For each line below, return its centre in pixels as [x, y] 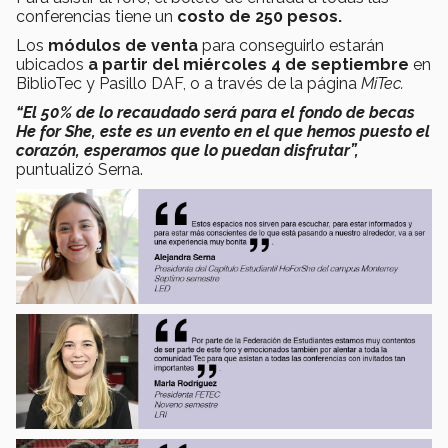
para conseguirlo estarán [291, 46]
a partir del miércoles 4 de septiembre [246, 65]
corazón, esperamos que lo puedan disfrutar [183, 151]
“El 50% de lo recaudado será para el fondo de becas [215, 113]
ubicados [50, 65]
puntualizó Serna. [79, 170]
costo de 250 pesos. [259, 17]
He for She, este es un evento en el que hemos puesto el [223, 132]
